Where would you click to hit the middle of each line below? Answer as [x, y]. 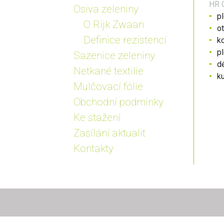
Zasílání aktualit [109, 133]
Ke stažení [97, 117]
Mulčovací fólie [108, 86]
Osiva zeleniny [106, 9]
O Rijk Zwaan [114, 24]
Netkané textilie [108, 71]
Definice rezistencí [125, 40]
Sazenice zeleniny [114, 55]
